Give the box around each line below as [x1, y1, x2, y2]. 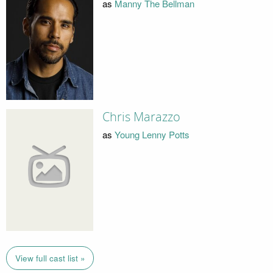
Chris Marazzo [102, 110, 180, 125]
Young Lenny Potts [114, 127, 190, 141]
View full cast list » [15, 252, 85, 264]
